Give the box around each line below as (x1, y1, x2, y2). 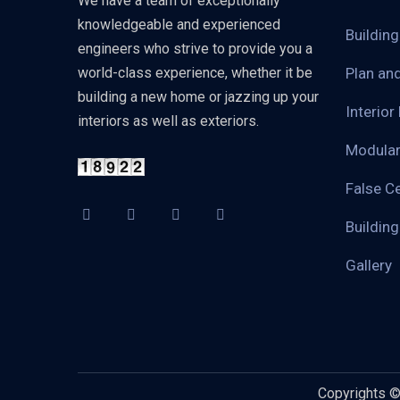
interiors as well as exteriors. (78, 112, 259, 129)
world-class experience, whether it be (78, 64, 312, 81)
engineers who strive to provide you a (78, 40, 312, 57)
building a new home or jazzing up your (78, 88, 319, 105)
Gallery (346, 256, 392, 274)
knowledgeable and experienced (78, 16, 280, 33)
